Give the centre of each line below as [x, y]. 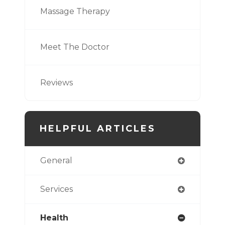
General [56, 160]
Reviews [57, 82]
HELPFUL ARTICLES [98, 128]
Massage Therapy [75, 11]
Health [54, 217]
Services [57, 189]
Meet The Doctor [75, 47]
